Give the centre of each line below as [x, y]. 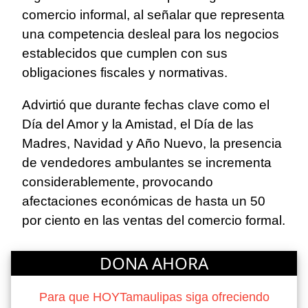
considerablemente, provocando [118, 182]
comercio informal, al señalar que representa [153, 15]
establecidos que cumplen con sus [125, 54]
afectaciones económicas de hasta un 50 [144, 201]
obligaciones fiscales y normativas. [125, 73]
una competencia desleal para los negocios [151, 34]
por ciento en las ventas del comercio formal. [154, 221]
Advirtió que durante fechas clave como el [146, 105]
